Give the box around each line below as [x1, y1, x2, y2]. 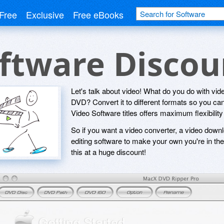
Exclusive [26, 8, 64, 21]
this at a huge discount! [71, 146, 146, 157]
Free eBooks [73, 8, 123, 21]
